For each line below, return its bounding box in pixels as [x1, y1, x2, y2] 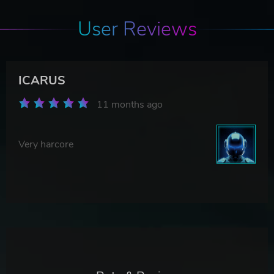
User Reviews [77, 15, 197, 42]
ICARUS [18, 72, 65, 89]
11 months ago [97, 97, 163, 111]
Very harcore [18, 137, 73, 151]
